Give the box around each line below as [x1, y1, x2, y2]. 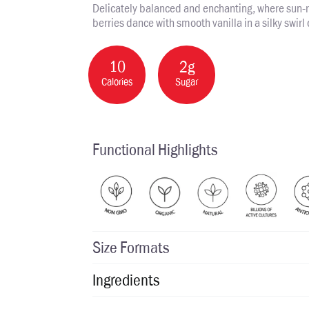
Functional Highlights [92, 141, 218, 158]
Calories [101, 76, 133, 88]
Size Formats [92, 239, 170, 257]
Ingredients [92, 272, 160, 289]
